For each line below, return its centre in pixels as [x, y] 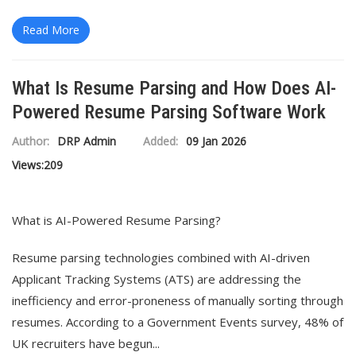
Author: [31, 141]
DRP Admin [87, 141]
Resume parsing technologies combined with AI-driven [161, 257]
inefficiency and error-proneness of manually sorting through [178, 300]
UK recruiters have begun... [86, 343]
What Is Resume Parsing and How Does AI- [174, 88]
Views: [28, 165]
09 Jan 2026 [216, 141]
